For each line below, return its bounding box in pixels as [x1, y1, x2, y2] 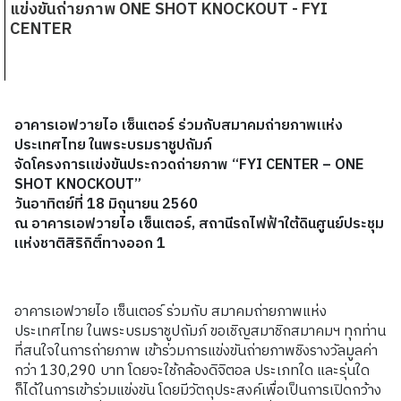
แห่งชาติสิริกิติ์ [14, 231, 102, 256]
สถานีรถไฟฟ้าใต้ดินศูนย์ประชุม [199, 211, 384, 236]
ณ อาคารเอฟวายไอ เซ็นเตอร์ [14, 211, 192, 236]
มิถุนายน [105, 192, 162, 217]
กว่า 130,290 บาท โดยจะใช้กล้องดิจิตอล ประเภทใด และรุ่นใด [14, 358, 370, 383]
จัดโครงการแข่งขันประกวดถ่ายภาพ [14, 152, 232, 177]
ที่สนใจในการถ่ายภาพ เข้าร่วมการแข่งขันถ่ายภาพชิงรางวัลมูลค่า [14, 338, 378, 363]
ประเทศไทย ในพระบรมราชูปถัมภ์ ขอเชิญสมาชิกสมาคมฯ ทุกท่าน [14, 319, 386, 344]
